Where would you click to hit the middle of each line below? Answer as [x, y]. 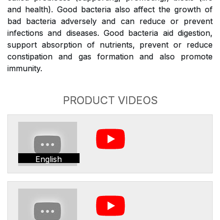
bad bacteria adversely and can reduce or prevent [110, 21]
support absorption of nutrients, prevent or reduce [110, 45]
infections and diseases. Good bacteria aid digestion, [110, 33]
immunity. [25, 68]
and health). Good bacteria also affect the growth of [110, 9]
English [49, 159]
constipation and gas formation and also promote [110, 56]
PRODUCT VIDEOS [110, 100]
